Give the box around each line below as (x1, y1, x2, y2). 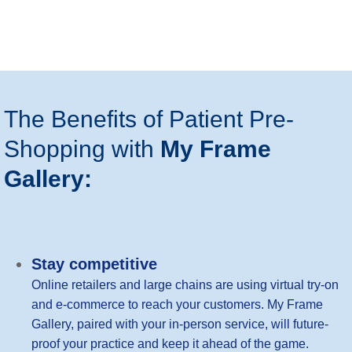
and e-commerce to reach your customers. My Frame (31, 297, 324, 311)
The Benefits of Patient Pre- (4, 105, 294, 132)
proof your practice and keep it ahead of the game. (31, 336, 310, 350)
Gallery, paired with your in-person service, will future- (31, 317, 329, 331)
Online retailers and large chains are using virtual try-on (31, 277, 339, 291)
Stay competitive (31, 255, 158, 273)
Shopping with (4, 135, 154, 162)
